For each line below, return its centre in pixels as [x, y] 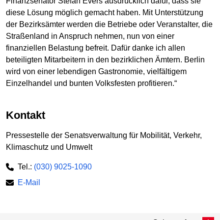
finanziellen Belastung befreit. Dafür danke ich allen [96, 48]
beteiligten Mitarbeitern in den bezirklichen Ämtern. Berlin [105, 59]
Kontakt [29, 115]
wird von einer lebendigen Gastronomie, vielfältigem [96, 71]
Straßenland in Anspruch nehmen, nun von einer [90, 36]
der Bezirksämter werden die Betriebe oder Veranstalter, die [109, 24]
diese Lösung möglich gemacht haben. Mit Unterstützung [105, 12]
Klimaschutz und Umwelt [49, 147]
